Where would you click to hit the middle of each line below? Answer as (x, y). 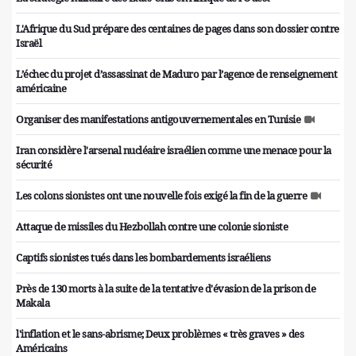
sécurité (34, 165)
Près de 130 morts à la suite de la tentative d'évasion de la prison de (166, 289)
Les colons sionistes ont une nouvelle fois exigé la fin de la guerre (161, 196)
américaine (41, 89)
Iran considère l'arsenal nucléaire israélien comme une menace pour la (174, 151)
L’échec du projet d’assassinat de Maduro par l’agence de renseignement (176, 74)
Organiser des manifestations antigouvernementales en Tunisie (158, 120)
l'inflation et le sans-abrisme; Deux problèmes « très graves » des (160, 334)
